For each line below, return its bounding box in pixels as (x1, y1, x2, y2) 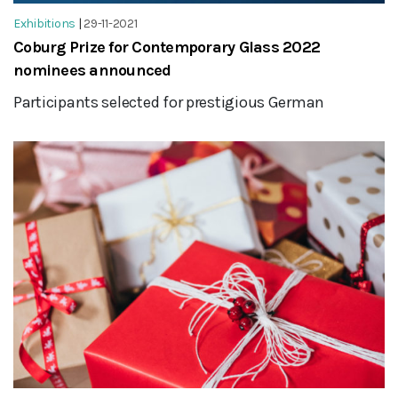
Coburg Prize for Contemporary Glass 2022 (13, 36, 321, 57)
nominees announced (13, 60, 171, 80)
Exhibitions (13, 15, 76, 31)
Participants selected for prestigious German (13, 92, 325, 112)
